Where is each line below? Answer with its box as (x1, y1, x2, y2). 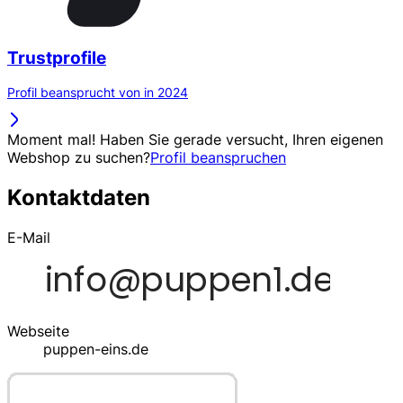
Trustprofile (7, 47, 106, 68)
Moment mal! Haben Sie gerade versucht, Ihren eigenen (7, 130, 383, 149)
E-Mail (7, 228, 50, 247)
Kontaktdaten (7, 184, 150, 211)
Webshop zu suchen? (7, 148, 150, 167)
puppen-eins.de (43, 340, 148, 359)
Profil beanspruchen (150, 148, 286, 167)
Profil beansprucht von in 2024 (7, 85, 188, 101)
